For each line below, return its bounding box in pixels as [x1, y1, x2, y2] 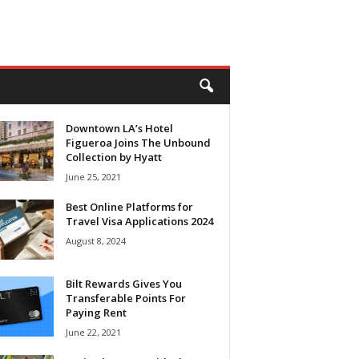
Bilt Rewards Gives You [65, 276, 182, 291]
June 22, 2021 [65, 326, 121, 338]
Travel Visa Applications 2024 [65, 214, 213, 228]
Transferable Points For [65, 291, 186, 305]
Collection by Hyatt [65, 150, 162, 164]
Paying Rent [65, 305, 127, 320]
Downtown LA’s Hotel [65, 121, 173, 135]
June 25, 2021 [65, 171, 121, 183]
